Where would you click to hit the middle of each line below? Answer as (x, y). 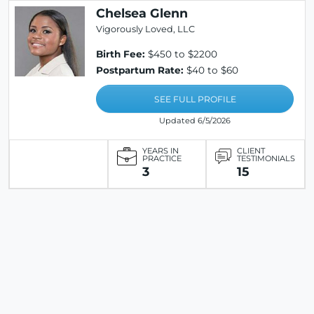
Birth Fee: (121, 54)
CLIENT (251, 151)
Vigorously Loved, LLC (145, 29)
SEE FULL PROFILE (195, 100)
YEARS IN (160, 151)
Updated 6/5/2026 (195, 121)
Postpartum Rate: (140, 70)
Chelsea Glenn (142, 13)
